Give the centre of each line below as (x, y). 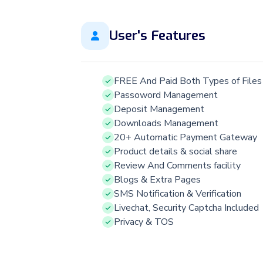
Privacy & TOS (144, 222)
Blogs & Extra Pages (157, 179)
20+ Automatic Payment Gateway (186, 137)
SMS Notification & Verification (178, 193)
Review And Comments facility (177, 165)
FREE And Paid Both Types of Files (188, 81)
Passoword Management (166, 95)
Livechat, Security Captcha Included (186, 208)
